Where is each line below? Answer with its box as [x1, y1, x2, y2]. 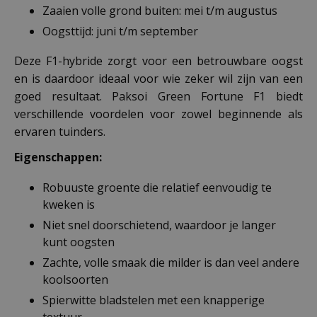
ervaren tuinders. [14, 123, 105, 139]
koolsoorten [42, 271, 108, 287]
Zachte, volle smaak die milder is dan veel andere [42, 254, 299, 270]
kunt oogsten [42, 234, 115, 250]
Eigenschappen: [14, 149, 102, 165]
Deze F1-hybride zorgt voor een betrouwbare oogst [14, 52, 303, 69]
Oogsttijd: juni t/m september [42, 23, 198, 39]
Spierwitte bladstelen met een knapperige [42, 292, 265, 308]
